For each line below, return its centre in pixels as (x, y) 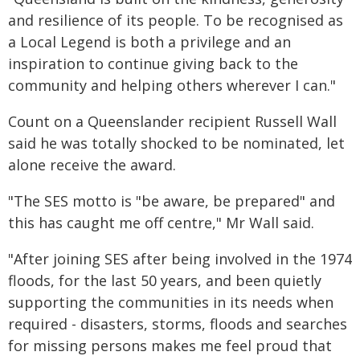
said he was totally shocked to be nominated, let (176, 143)
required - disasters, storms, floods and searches (178, 324)
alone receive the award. (92, 165)
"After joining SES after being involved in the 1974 (180, 259)
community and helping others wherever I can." (172, 85)
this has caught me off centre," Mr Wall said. (161, 223)
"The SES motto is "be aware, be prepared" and (172, 201)
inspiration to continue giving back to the (153, 63)
